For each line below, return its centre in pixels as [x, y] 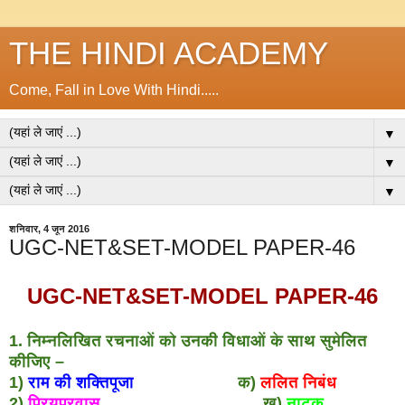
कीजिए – [37, 361]
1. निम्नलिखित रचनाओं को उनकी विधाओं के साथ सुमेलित [188, 340]
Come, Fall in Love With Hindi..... [114, 90]
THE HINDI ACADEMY [169, 53]
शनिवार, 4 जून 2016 [49, 229]
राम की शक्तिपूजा [81, 382]
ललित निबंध [298, 382]
